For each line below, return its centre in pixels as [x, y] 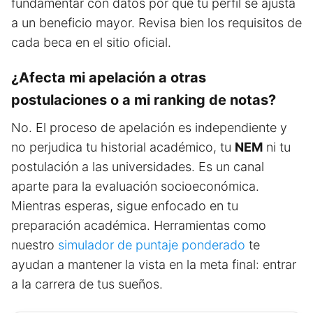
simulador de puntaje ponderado [152, 245]
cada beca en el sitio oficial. [91, 42]
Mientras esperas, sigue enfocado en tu [125, 205]
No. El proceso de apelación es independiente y [149, 127]
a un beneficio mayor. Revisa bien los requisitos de [156, 22]
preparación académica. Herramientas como [139, 225]
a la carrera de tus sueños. [87, 284]
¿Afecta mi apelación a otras [109, 77]
